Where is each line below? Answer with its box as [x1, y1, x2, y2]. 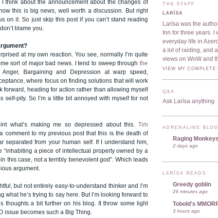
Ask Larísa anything [163, 98, 215, 105]
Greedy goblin [173, 182, 211, 188]
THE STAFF [163, 1, 196, 6]
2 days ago [173, 143, 198, 148]
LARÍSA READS [163, 171, 206, 176]
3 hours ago [173, 208, 200, 214]
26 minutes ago [173, 189, 208, 195]
